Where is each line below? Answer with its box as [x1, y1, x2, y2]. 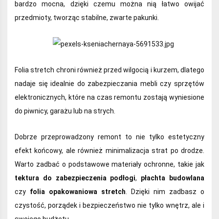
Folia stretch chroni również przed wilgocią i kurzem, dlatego [15, 66, 204, 74]
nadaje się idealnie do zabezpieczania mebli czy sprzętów [15, 79, 204, 88]
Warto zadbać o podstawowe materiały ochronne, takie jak [15, 160, 204, 168]
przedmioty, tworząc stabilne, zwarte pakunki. [15, 13, 159, 22]
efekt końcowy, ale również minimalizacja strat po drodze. [15, 146, 204, 154]
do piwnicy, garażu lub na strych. [15, 107, 115, 115]
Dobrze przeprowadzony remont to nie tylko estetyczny [15, 132, 204, 141]
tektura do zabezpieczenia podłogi [15, 174, 136, 182]
